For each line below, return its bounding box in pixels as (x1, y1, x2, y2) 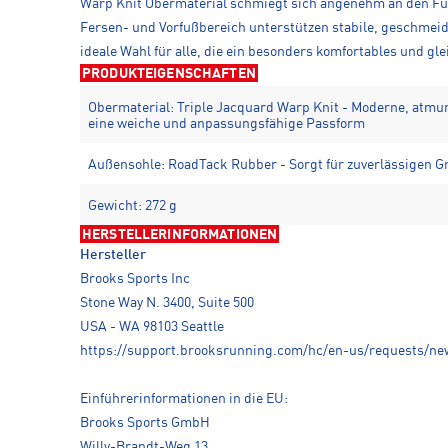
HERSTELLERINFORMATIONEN (82, 227, 278, 242)
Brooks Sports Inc (80, 271, 190, 286)
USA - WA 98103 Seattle (80, 319, 224, 334)
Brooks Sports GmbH (80, 415, 210, 430)
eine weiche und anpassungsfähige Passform (88, 116, 365, 131)
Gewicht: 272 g (88, 198, 177, 213)
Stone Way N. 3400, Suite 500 (80, 295, 254, 310)
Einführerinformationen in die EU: (80, 391, 288, 406)
